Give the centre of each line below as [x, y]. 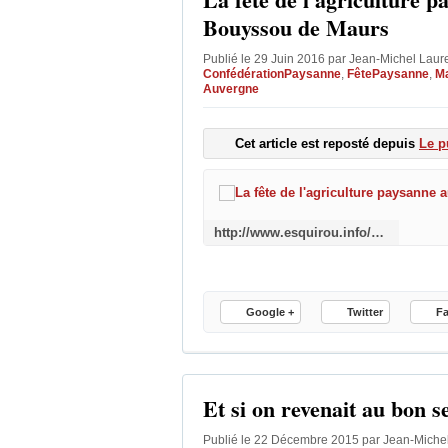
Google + [270, 312]
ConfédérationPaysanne [272, 74]
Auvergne [231, 89]
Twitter [365, 312]
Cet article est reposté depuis [327, 143]
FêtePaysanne [388, 74]
